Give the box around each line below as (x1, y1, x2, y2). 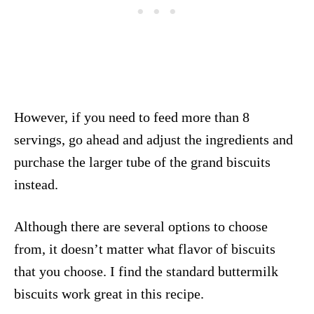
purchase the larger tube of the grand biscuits (14, 153, 271, 170)
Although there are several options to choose (14, 218, 268, 234)
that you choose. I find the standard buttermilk (14, 263, 278, 279)
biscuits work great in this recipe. (14, 285, 204, 301)
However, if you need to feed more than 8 (14, 109, 250, 125)
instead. (14, 176, 58, 192)
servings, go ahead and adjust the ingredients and (14, 131, 293, 147)
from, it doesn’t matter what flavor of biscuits (14, 240, 275, 257)
